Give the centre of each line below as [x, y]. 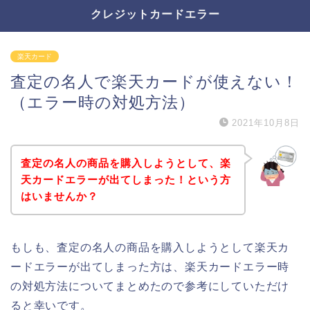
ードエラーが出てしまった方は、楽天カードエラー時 [150, 266]
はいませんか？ [59, 196]
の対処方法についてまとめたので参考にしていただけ [150, 286]
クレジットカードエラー [155, 14]
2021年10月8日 [266, 123]
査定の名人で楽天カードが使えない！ [154, 82]
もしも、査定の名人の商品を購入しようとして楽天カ [150, 247]
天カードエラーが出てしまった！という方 [126, 179]
